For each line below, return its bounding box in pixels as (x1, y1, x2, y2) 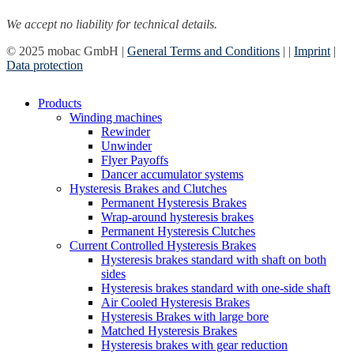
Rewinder (101, 125, 150, 139)
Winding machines (70, 111, 162, 125)
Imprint (294, 44, 330, 58)
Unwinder (101, 139, 152, 153)
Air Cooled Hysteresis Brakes (101, 296, 250, 310)
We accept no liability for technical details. (6, 17, 217, 32)
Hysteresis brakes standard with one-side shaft (101, 281, 330, 296)
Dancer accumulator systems (101, 168, 243, 182)
